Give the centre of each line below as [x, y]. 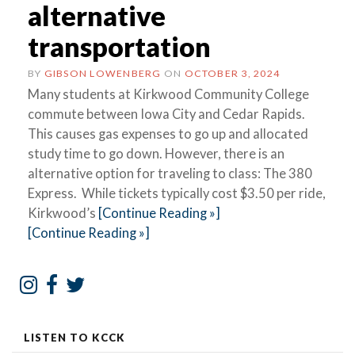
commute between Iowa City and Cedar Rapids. [166, 114]
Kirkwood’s [62, 213]
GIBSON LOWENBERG [103, 73]
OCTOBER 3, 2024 [232, 73]
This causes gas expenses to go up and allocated [168, 134]
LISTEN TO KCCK [74, 337]
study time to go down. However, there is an [156, 153]
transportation [119, 46]
